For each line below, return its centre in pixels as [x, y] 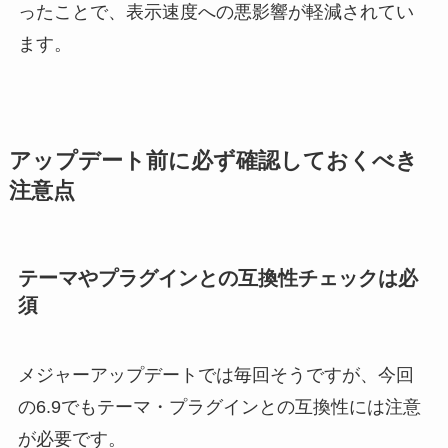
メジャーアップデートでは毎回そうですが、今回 [215, 374]
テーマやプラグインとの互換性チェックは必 [217, 278]
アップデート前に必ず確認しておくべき [213, 160]
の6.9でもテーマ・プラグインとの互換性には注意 [219, 406]
